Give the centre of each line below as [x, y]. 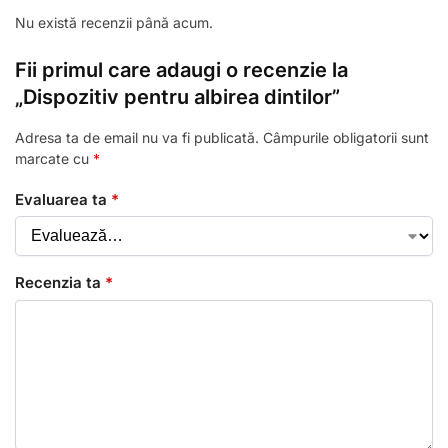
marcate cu [54, 159]
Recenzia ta [60, 283]
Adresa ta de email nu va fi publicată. [137, 138]
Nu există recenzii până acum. [114, 23]
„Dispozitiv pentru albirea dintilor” [177, 97]
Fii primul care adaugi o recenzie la [181, 70]
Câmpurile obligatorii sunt [346, 138]
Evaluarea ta [63, 199]
